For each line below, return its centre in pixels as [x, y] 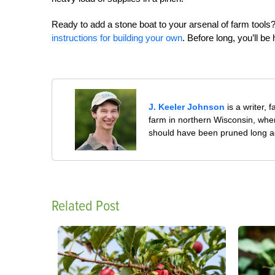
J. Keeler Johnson [187, 107]
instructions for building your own [117, 38]
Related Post [85, 206]
